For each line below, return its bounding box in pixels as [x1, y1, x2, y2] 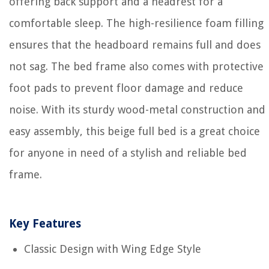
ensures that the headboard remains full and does [9, 38, 261, 51]
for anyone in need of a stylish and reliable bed [9, 147, 247, 159]
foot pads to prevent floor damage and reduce [9, 82, 243, 94]
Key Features [9, 217, 81, 231]
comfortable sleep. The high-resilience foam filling [9, 17, 264, 29]
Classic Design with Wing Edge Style [24, 243, 201, 255]
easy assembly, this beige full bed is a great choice [9, 125, 260, 138]
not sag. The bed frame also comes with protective [9, 60, 264, 73]
